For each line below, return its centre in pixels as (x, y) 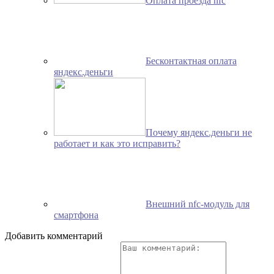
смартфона (76, 215)
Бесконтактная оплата (191, 61)
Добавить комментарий (54, 236)
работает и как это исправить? (117, 144)
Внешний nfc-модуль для (198, 204)
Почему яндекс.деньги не (199, 133)
